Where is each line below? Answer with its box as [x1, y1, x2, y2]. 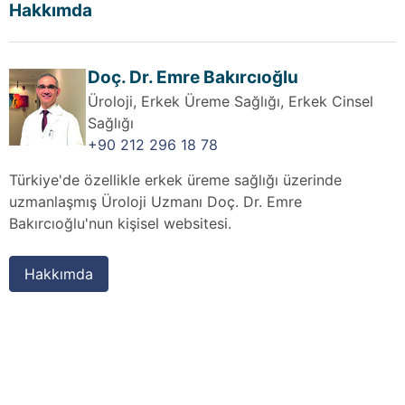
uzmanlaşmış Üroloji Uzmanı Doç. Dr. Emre [9, 192, 302, 211]
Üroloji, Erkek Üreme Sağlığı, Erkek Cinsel [88, 91, 374, 110]
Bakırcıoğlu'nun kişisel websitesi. [9, 213, 231, 232]
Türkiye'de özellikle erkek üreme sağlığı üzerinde [9, 170, 342, 189]
